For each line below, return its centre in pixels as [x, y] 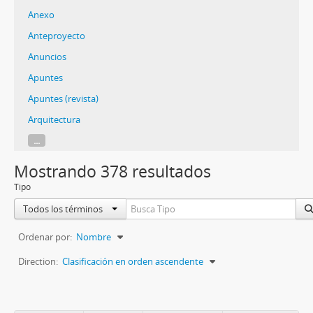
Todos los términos [64, 209]
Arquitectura [54, 119]
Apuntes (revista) [63, 99]
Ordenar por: [45, 237]
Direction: [38, 261]
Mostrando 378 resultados [112, 172]
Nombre [94, 237]
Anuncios [47, 57]
